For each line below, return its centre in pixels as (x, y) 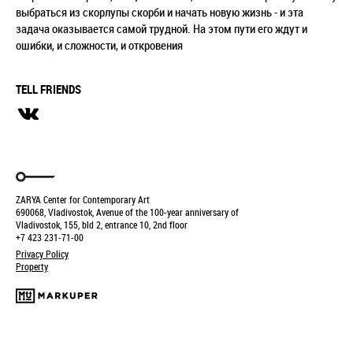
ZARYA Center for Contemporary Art (83, 199)
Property (32, 266)
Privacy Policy (42, 254)
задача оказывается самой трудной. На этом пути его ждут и (162, 28)
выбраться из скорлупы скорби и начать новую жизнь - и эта (160, 12)
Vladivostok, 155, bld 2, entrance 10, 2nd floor (102, 225)
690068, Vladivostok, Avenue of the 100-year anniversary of (127, 212)
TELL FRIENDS (48, 89)
